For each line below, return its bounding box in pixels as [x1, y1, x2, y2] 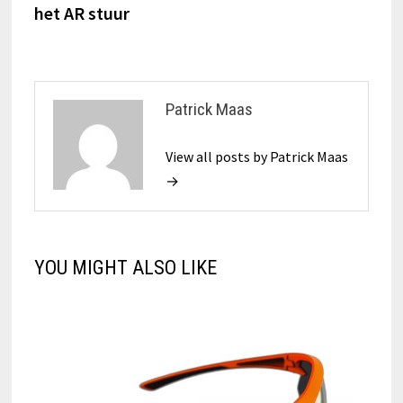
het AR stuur [33, 2, 130, 25]
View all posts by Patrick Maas [165, 148, 348, 166]
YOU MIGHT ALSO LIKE [33, 256, 217, 280]
